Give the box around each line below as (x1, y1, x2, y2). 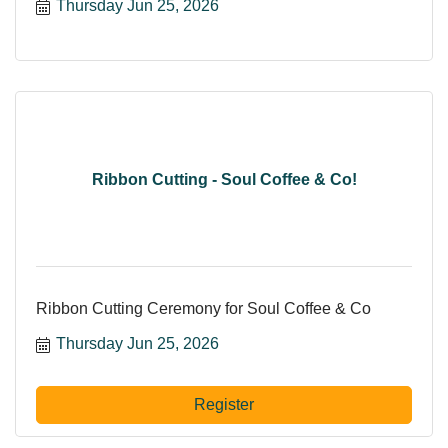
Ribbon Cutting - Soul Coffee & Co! (91, 170, 357, 188)
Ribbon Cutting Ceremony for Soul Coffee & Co (36, 300, 371, 318)
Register (194, 396, 254, 414)
